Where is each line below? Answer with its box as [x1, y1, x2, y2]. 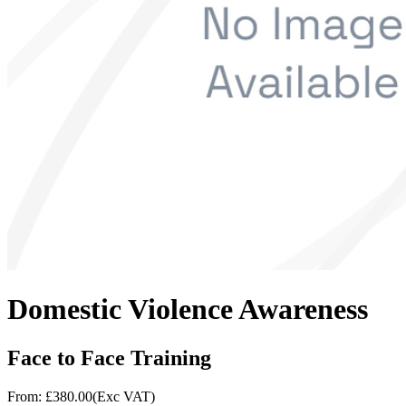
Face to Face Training [7, 345, 211, 370]
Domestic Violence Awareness [7, 293, 368, 326]
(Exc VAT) [92, 388, 155, 404]
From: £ [7, 388, 53, 404]
